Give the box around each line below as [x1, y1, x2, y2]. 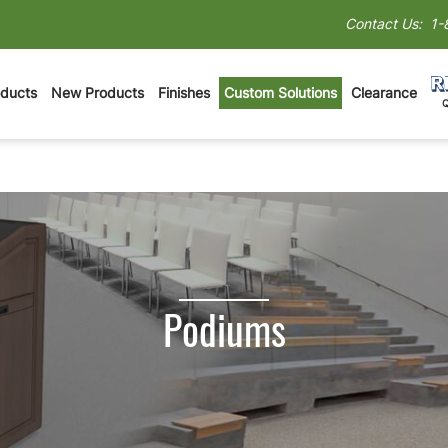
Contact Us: [345, 15, 422, 32]
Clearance [350, 83, 417, 101]
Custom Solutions [223, 83, 337, 101]
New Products [50, 83, 144, 101]
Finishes [157, 83, 210, 101]
